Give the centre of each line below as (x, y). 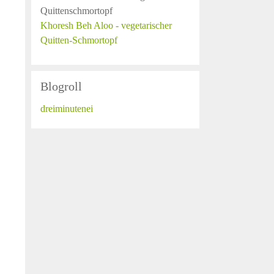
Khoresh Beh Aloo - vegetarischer (106, 25)
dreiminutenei (67, 109)
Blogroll (61, 86)
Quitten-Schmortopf (79, 40)
